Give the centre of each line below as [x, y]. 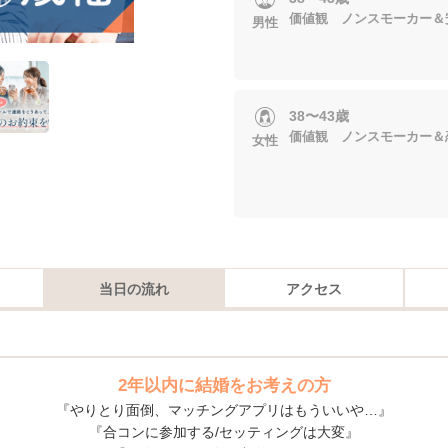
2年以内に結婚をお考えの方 [224, 385]
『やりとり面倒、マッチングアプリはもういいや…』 [224, 410]
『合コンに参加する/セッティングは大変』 [224, 432]
